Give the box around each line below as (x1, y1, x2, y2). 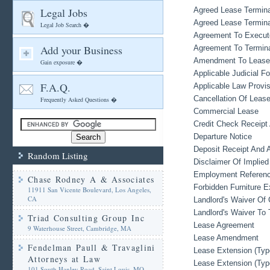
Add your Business (40, 43, 122, 57)
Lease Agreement (193, 221, 254, 230)
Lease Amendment (193, 233, 259, 242)
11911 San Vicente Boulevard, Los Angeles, (28, 185, 151, 194)
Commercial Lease (193, 107, 259, 116)
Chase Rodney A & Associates (28, 174, 155, 185)
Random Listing (28, 149, 88, 162)
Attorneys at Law (28, 253, 101, 265)
